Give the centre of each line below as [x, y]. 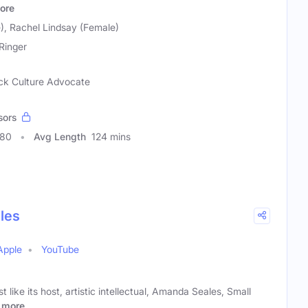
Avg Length [60, 136]
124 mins [111, 136]
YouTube [60, 249]
